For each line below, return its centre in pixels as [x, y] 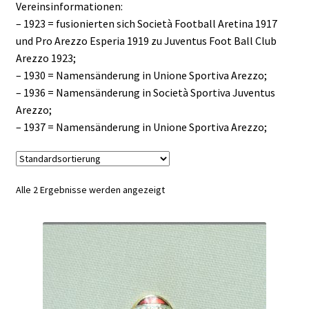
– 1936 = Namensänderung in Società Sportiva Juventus [145, 92]
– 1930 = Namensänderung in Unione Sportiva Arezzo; [141, 75]
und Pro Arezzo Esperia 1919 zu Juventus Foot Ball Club [146, 40]
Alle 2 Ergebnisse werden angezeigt [90, 189]
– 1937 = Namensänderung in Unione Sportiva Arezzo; [141, 127]
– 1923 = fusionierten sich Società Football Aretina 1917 [146, 23]
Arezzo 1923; [46, 58]
